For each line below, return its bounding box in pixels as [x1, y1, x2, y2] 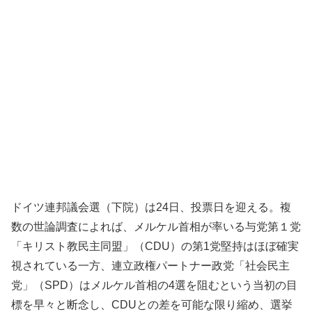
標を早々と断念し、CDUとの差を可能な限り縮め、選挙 [11, 298, 292, 311]
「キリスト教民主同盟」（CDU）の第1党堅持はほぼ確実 [11, 240, 299, 252]
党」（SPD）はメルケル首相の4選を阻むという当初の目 [11, 279, 297, 291]
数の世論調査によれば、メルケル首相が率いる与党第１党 [11, 220, 301, 233]
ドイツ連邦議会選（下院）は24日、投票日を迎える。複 [11, 201, 291, 213]
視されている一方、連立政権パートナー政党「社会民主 [11, 259, 290, 272]
